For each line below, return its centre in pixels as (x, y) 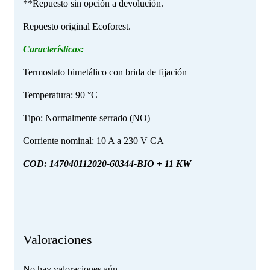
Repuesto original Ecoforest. (77, 27)
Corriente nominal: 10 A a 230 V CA (93, 141)
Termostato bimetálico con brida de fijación (105, 72)
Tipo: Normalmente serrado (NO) (86, 118)
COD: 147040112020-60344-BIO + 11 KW (107, 164)
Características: (53, 49)
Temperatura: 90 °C (60, 95)
